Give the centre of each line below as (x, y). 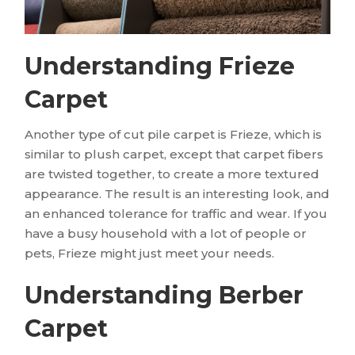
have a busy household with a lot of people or (166, 233)
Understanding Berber (164, 295)
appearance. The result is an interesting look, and (177, 193)
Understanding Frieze (160, 66)
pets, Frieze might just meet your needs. (150, 253)
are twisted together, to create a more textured (172, 174)
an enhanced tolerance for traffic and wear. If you (176, 213)
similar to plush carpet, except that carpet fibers (174, 154)
